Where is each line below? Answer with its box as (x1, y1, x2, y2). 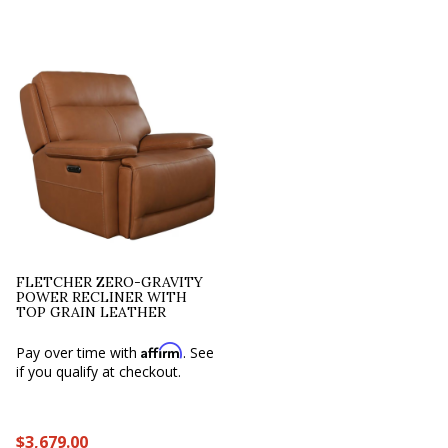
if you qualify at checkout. (16, 361, 182, 381)
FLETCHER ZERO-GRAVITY (16, 272, 204, 291)
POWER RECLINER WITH (16, 287, 188, 306)
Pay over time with (16, 342, 142, 362)
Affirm (141, 341, 184, 359)
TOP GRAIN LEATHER (16, 302, 167, 321)
